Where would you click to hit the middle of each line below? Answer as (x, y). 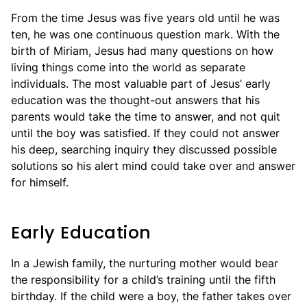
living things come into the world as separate (128, 67)
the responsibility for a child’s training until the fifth (143, 280)
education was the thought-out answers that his (135, 100)
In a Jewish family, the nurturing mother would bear (145, 263)
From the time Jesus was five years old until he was (145, 18)
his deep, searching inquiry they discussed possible (144, 149)
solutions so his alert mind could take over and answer (153, 166)
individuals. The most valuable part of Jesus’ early (141, 84)
